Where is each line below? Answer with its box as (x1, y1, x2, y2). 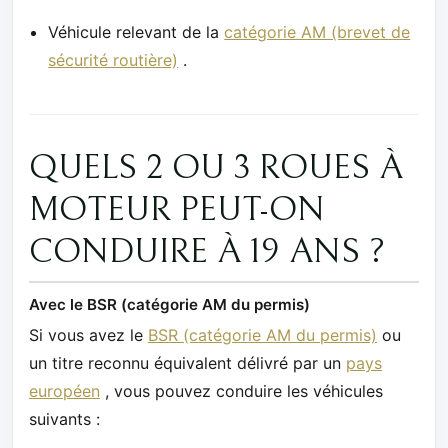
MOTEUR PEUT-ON (29, 190, 325, 231)
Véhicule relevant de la (48, 22, 225, 43)
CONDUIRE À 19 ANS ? (29, 232, 394, 273)
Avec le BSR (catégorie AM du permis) (29, 295, 310, 315)
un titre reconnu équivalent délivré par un (29, 352, 346, 373)
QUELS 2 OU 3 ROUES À (29, 148, 403, 189)
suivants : (29, 408, 100, 429)
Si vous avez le (29, 324, 148, 345)
